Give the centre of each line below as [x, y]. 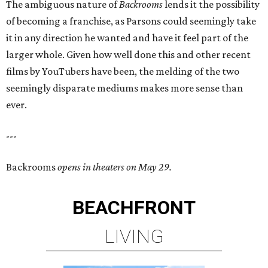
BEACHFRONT [134, 208]
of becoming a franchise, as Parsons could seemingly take [131, 21]
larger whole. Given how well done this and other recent [128, 54]
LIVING [134, 236]
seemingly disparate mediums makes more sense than [124, 88]
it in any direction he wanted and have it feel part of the [127, 38]
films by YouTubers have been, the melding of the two [123, 71]
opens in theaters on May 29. [114, 167]
